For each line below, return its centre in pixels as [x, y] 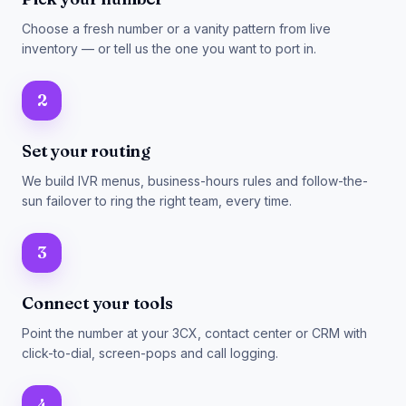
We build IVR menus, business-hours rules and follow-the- [195, 181]
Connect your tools [97, 303]
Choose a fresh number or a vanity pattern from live [176, 29]
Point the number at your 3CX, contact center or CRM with [194, 333]
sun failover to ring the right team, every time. [157, 201]
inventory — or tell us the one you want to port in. [169, 48]
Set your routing [87, 151]
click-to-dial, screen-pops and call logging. [150, 353]
